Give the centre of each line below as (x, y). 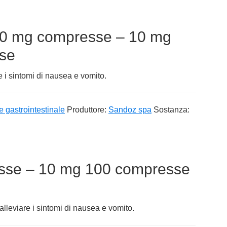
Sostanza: (172, 109)
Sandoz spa (130, 109)
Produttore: (88, 109)
